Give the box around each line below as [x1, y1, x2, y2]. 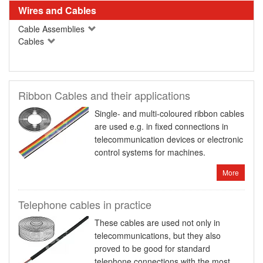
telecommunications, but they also [95, 230, 221, 242]
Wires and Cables [18, 4, 96, 18]
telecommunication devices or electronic [95, 133, 243, 146]
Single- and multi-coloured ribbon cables [95, 107, 244, 120]
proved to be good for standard [95, 242, 210, 255]
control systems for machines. [95, 146, 205, 159]
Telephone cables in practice [18, 197, 151, 213]
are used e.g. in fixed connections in [95, 120, 228, 133]
